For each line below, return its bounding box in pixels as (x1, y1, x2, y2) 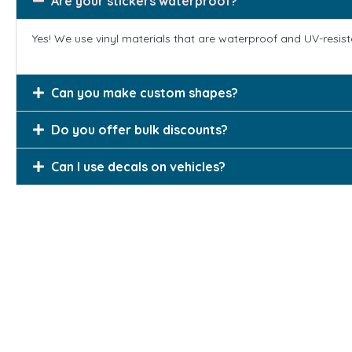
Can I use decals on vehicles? (51, 158, 225, 174)
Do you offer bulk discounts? (51, 121, 228, 137)
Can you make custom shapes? (51, 84, 238, 101)
